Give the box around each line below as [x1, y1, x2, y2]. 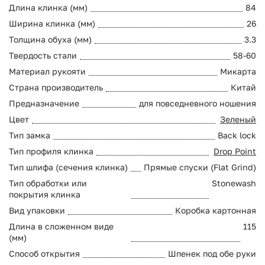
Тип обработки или [9, 177, 87, 188]
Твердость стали [9, 50, 77, 60]
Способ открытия [9, 248, 80, 258]
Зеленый [220, 114, 256, 124]
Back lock [218, 130, 256, 140]
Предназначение [9, 98, 79, 108]
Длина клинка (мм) [9, 2, 88, 12]
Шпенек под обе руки [168, 248, 256, 258]
